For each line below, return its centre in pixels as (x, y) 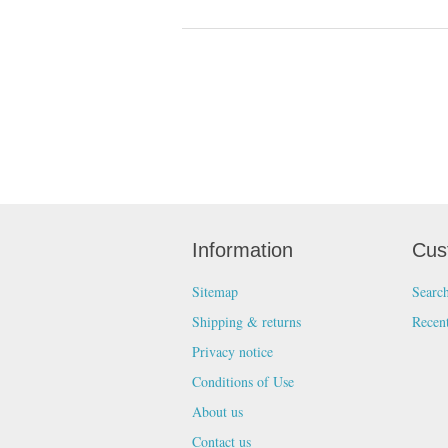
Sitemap (215, 291)
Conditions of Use (243, 381)
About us (217, 411)
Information (242, 249)
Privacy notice (232, 351)
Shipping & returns (246, 321)
